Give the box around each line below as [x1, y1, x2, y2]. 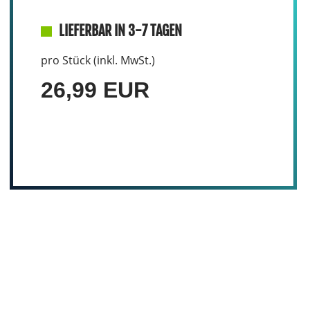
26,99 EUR [40, 77, 149, 102]
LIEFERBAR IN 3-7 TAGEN [58, 22, 182, 39]
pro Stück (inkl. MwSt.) [40, 53, 155, 68]
